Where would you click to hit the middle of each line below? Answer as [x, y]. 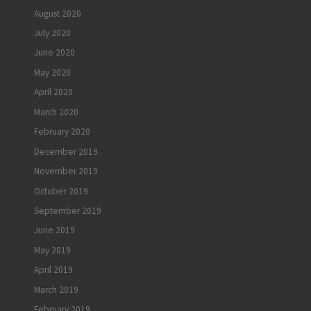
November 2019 [66, 171]
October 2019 [61, 191]
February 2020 [62, 132]
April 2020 [53, 92]
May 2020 [52, 72]
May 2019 [52, 250]
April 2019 [53, 270]
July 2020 [52, 33]
